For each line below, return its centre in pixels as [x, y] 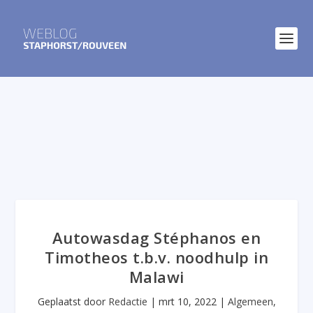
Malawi [156, 277]
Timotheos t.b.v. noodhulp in [156, 257]
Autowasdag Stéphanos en [156, 238]
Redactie [128, 301]
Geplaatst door [73, 301]
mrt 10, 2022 [187, 301]
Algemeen [250, 301]
